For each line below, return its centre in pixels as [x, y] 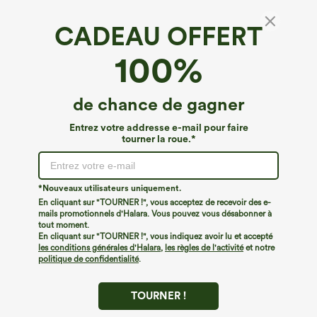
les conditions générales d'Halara [99, 248]
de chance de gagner [158, 104]
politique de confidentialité [88, 259]
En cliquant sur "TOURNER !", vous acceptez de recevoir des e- [155, 202]
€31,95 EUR [52, 86]
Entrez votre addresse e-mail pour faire [158, 127]
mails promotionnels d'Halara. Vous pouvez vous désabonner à [155, 214]
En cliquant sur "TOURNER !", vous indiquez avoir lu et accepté [155, 236]
